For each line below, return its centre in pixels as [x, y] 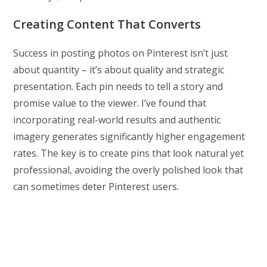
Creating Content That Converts [107, 24]
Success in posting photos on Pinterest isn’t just [121, 53]
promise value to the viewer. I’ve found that [110, 103]
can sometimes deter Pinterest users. [96, 186]
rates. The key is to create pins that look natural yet [129, 153]
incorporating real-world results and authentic [117, 119]
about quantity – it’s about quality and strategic [119, 69]
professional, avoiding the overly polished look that [128, 170]
